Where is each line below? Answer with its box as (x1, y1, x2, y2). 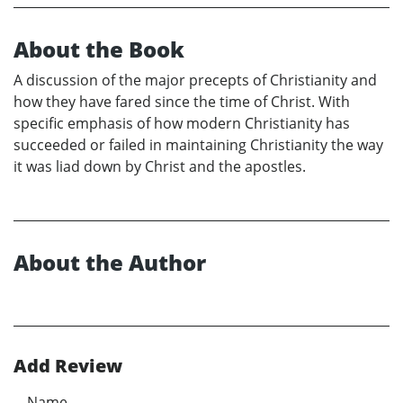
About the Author (13, 247, 206, 278)
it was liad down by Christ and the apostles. (13, 157, 306, 177)
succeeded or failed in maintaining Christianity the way (13, 135, 383, 156)
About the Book (13, 34, 184, 65)
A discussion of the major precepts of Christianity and (13, 70, 377, 91)
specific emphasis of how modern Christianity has (13, 113, 350, 134)
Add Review (13, 354, 122, 379)
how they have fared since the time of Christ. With (13, 92, 350, 112)
